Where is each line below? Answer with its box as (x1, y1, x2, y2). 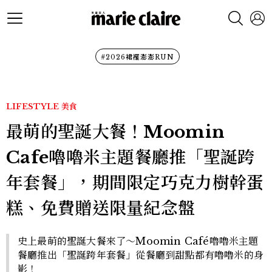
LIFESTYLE (6, 101, 59, 112)
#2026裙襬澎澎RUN (100, 53, 174, 61)
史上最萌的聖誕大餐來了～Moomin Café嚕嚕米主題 (18, 235, 259, 247)
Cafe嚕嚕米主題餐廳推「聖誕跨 (6, 147, 255, 168)
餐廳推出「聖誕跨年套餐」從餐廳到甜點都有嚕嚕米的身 (18, 249, 264, 261)
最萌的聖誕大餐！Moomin (6, 121, 225, 143)
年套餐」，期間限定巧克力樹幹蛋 (6, 172, 264, 194)
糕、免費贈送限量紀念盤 (6, 198, 195, 219)
